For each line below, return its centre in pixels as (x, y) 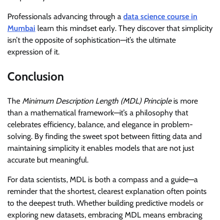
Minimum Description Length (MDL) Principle (97, 101)
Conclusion (36, 76)
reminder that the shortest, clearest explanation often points (107, 191)
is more (185, 101)
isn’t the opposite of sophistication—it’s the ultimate (92, 40)
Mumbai (21, 28)
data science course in (160, 16)
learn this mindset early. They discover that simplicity (124, 28)
